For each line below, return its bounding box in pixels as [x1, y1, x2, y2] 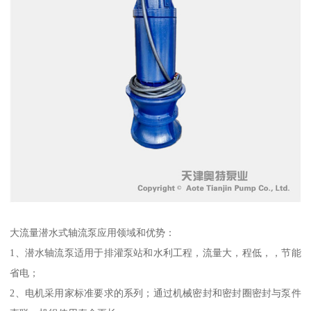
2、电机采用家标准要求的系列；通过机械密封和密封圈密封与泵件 [10, 287, 301, 299]
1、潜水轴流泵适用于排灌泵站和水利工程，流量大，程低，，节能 [10, 246, 301, 258]
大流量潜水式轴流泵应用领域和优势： [10, 226, 176, 238]
